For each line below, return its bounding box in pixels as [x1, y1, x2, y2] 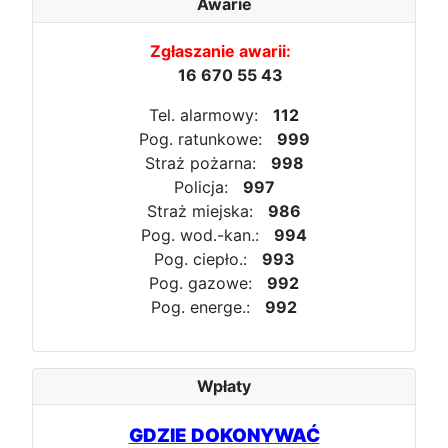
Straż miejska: [147, 201, 268, 222]
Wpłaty [197, 376, 251, 397]
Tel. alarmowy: [149, 105, 273, 126]
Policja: [173, 177, 243, 198]
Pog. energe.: [151, 297, 265, 318]
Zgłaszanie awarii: [149, 41, 291, 62]
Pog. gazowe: [149, 273, 267, 294]
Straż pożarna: [144, 153, 271, 174]
